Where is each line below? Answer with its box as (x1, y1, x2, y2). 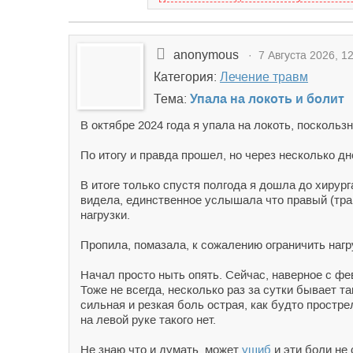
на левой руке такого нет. (80, 313, 216, 326)
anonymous (173, 48, 242, 61)
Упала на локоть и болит (190, 92, 344, 106)
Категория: (154, 70, 220, 84)
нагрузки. (80, 208, 130, 221)
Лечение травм (220, 70, 308, 84)
